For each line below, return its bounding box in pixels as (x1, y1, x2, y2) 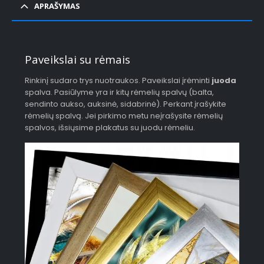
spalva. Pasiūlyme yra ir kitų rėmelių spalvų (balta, (25, 87, 214, 98)
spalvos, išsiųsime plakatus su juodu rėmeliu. (25, 122, 196, 134)
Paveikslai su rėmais (25, 52, 131, 67)
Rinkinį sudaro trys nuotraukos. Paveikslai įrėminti (25, 75, 212, 87)
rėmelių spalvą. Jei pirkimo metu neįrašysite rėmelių (25, 110, 223, 122)
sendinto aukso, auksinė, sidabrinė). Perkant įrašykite (25, 98, 227, 110)
